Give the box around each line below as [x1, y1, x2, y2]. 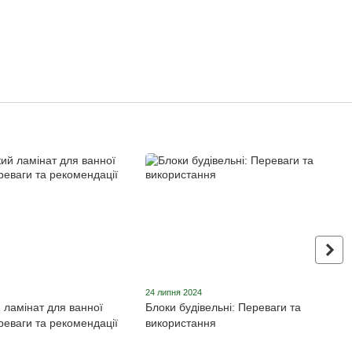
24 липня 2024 [145, 288, 203, 298]
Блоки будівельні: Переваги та [145, 301, 302, 314]
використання [145, 317, 217, 330]
